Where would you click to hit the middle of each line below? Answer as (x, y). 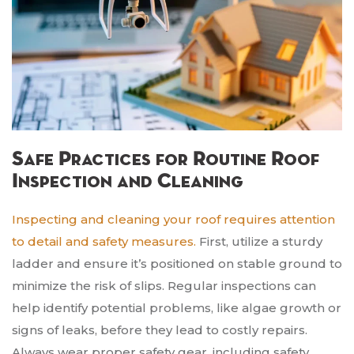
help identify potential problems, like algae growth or (177, 308)
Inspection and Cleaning (128, 182)
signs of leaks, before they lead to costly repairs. (160, 330)
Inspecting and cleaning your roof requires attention (173, 220)
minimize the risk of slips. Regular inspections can (164, 286)
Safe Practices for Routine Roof (166, 160)
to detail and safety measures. (104, 242)
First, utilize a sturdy (259, 242)
